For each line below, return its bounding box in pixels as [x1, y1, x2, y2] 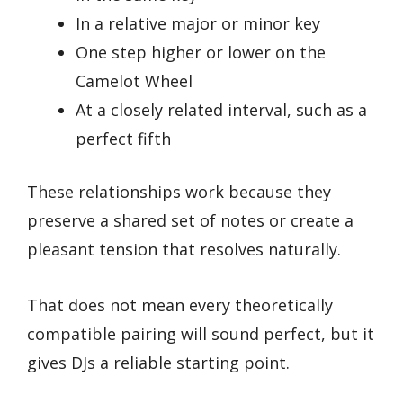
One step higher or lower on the [76, 40, 326, 63]
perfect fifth [76, 127, 171, 149]
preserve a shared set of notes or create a [27, 209, 354, 231]
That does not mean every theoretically [27, 294, 333, 317]
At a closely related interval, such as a [76, 98, 367, 121]
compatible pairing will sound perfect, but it [27, 323, 374, 345]
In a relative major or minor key [76, 12, 320, 34]
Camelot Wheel [76, 69, 193, 92]
